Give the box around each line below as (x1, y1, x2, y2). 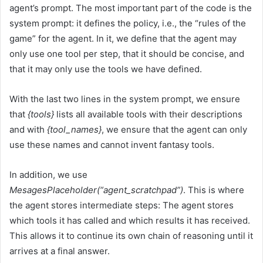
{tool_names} (47, 124, 102, 136)
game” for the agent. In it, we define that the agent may (9, 33, 237, 45)
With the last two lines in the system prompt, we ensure (9, 93, 240, 105)
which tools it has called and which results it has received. (9, 215, 250, 227)
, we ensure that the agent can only (102, 124, 247, 136)
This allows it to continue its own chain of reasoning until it (9, 230, 253, 242)
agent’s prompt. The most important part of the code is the (9, 2, 252, 14)
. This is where (183, 184, 244, 196)
